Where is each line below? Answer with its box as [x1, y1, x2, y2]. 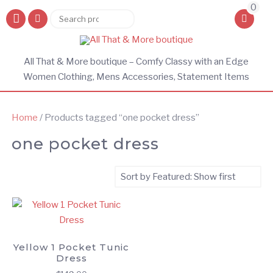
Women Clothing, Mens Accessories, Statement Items [23, 71, 250, 82]
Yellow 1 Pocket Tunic [13, 241, 130, 253]
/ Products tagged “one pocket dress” [37, 112, 199, 123]
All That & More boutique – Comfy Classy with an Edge [24, 56, 249, 67]
